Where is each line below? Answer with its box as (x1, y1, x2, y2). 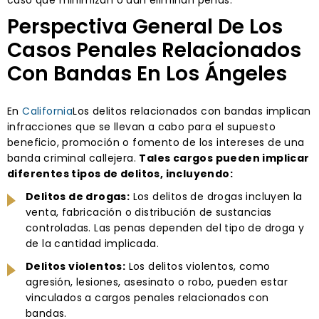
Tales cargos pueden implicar (139, 150, 310, 165)
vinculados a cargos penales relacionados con (26, 290, 269, 305)
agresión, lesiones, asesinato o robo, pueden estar (26, 274, 288, 289)
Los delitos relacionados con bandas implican (73, 103, 311, 118)
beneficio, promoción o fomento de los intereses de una (7, 135, 305, 150)
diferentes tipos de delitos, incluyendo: (7, 166, 233, 181)
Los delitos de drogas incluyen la (130, 189, 303, 204)
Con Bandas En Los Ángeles (7, 59, 287, 88)
